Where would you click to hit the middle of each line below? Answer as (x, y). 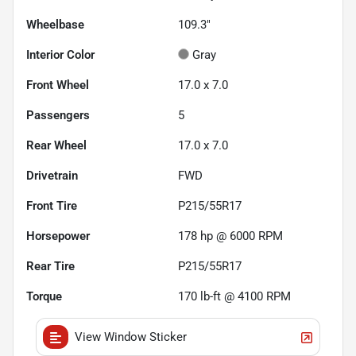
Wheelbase (55, 25)
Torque (44, 297)
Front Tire (52, 206)
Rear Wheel (56, 146)
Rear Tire (50, 267)
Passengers (58, 116)
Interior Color (60, 55)
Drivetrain (52, 176)
